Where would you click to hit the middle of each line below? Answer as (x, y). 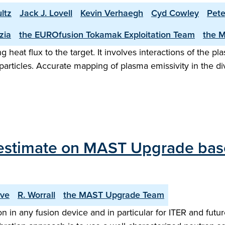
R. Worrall (36, 195)
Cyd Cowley (175, 13)
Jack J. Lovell (46, 13)
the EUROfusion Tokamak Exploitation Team (107, 35)
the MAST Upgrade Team (114, 195)
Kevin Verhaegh (112, 13)
